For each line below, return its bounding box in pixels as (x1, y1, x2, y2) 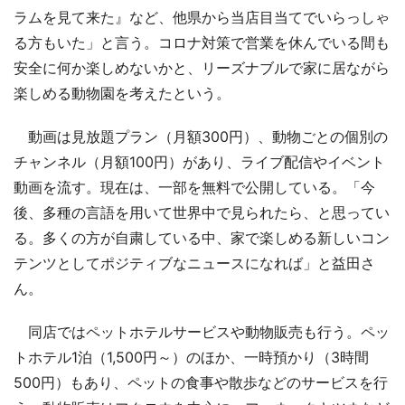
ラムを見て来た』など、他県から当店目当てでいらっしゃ (14, 7, 390, 26)
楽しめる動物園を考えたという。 (14, 83, 231, 102)
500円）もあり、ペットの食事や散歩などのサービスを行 (14, 372, 388, 391)
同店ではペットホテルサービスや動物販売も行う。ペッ (14, 322, 390, 341)
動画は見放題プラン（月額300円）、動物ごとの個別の (14, 127, 388, 146)
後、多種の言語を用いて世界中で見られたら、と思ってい (14, 202, 390, 221)
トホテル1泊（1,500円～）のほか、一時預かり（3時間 (14, 347, 369, 366)
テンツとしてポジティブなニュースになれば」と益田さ (14, 253, 375, 272)
